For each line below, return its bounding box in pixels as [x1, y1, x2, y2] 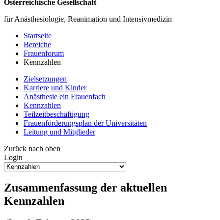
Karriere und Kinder [24, 83, 86, 92]
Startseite [24, 31, 52, 40]
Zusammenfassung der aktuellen [4, 181, 167, 194]
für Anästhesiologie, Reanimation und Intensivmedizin [4, 15, 172, 23]
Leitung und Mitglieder [24, 128, 95, 136]
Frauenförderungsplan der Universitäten [24, 119, 147, 127]
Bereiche [24, 40, 51, 49]
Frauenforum [24, 49, 64, 57]
